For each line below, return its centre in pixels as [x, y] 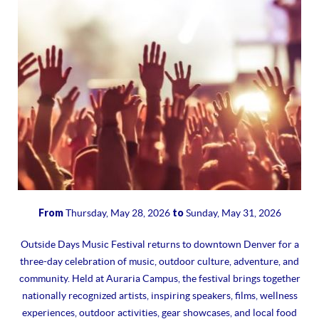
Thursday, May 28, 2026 [117, 213]
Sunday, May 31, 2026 [232, 213]
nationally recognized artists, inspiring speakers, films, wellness [159, 296]
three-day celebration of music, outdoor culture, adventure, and [159, 261]
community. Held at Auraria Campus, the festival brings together [159, 278]
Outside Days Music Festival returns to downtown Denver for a [159, 244]
